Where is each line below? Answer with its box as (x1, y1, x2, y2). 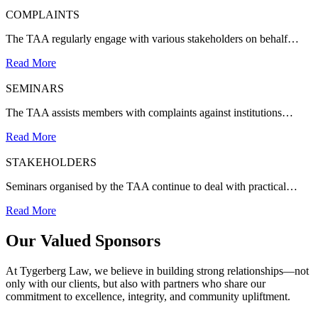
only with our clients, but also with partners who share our (6, 277, 265, 290)
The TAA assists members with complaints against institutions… (6, 106, 293, 119)
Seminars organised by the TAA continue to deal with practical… (6, 180, 297, 193)
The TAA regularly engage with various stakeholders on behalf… (6, 33, 299, 45)
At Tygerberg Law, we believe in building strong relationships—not (6, 264, 309, 277)
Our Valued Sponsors (6, 231, 160, 250)
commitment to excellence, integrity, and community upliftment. (6, 290, 290, 302)
